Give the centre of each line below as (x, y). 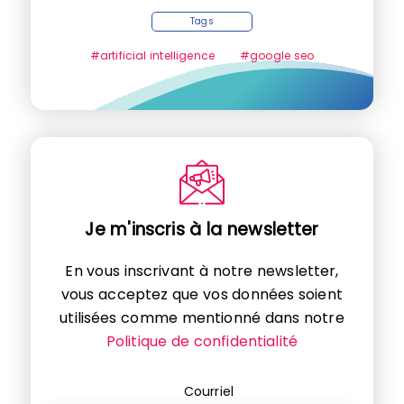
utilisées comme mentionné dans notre (202, 317)
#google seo (277, 55)
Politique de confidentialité (202, 341)
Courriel (209, 391)
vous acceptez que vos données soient (202, 294)
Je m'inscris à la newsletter (202, 229)
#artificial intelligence (152, 55)
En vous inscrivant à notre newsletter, (202, 271)
